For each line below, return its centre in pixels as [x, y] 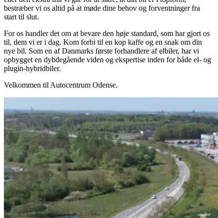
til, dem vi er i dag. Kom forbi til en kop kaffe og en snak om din [103, 42]
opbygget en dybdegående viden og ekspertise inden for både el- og [108, 59]
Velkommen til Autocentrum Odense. [61, 85]
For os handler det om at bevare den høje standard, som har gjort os [107, 33]
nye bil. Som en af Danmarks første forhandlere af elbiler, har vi [101, 51]
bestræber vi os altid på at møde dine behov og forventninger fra [102, 8]
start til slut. [21, 17]
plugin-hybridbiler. [32, 68]
